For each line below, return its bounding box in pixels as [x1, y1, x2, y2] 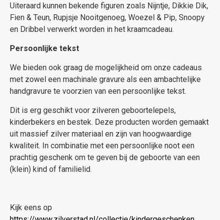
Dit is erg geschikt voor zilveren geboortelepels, [10, 106, 176, 115]
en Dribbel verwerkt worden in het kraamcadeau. [10, 25, 176, 34]
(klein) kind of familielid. [10, 165, 92, 174]
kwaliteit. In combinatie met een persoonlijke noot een [10, 141, 194, 150]
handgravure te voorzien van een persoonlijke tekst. [10, 86, 186, 96]
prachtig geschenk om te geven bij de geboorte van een [10, 153, 200, 162]
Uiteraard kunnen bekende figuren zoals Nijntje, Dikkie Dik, [10, 1, 208, 10]
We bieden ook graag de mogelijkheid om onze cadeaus [10, 63, 202, 72]
